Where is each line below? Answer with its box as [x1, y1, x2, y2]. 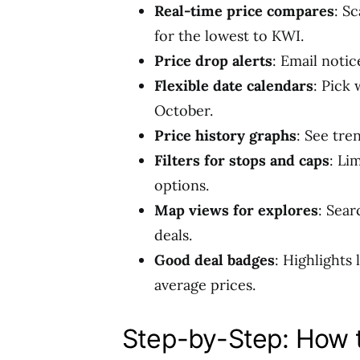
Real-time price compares [154, 2, 334, 20]
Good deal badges [154, 251, 275, 269]
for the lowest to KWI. [154, 27, 304, 45]
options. [154, 176, 209, 194]
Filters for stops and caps [154, 151, 329, 170]
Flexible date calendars [154, 76, 313, 95]
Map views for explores [154, 201, 318, 219]
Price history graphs [154, 126, 297, 145]
